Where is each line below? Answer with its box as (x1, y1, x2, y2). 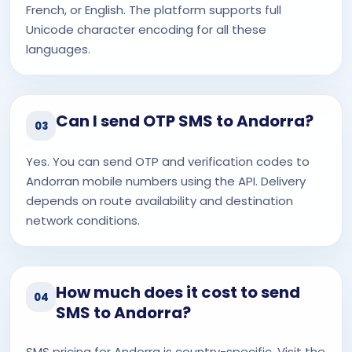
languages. (26, 41, 90, 57)
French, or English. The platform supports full (26, 2, 281, 18)
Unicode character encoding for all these (26, 21, 266, 38)
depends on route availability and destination (26, 192, 293, 209)
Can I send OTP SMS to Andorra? (56, 110, 313, 132)
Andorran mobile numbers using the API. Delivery (26, 173, 306, 189)
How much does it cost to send (56, 281, 300, 303)
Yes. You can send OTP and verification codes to (26, 153, 310, 170)
